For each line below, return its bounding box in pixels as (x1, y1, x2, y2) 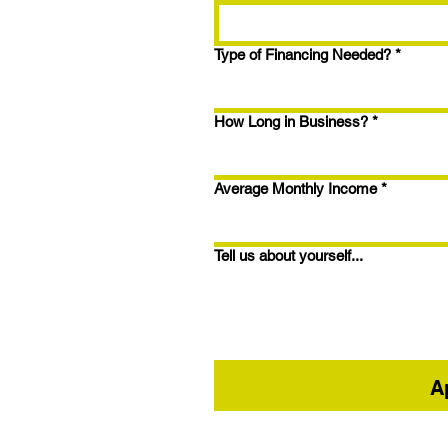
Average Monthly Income (214, 180, 377, 198)
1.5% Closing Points (207, 3, 376, 25)
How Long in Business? (214, 113, 368, 131)
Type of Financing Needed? (214, 46, 391, 64)
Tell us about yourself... (214, 247, 363, 265)
